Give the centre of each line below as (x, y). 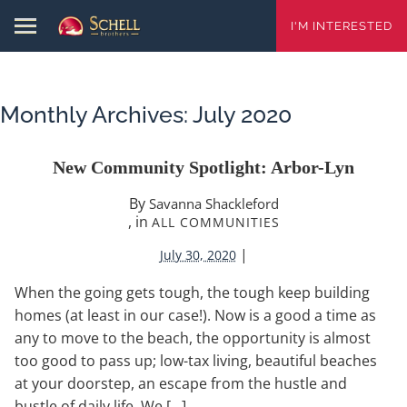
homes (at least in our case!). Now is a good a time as (195, 315)
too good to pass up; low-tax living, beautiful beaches (196, 360)
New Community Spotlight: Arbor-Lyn (203, 167)
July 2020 (242, 114)
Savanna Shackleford (213, 203)
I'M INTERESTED (342, 26)
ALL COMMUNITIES (215, 222)
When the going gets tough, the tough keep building (192, 292)
